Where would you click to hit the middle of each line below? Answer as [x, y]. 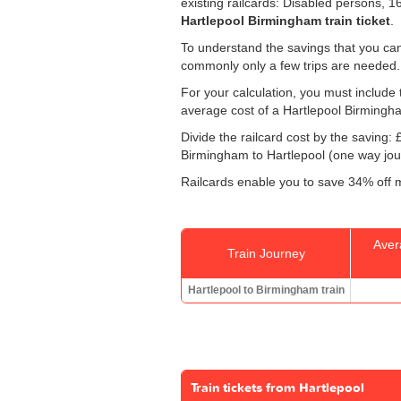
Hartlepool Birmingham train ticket [286, 20]
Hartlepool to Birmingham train [266, 290]
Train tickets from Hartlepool [277, 388]
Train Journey [266, 253]
